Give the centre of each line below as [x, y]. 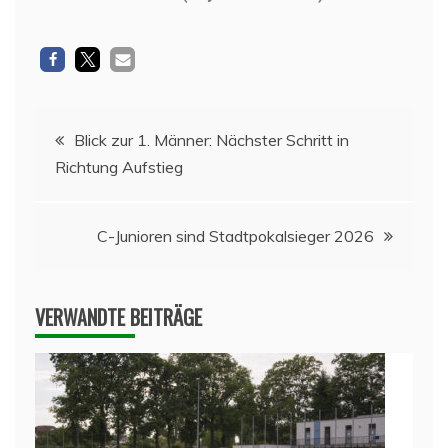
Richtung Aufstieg [119, 166]
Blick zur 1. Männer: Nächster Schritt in [211, 139]
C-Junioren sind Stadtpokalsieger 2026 [235, 235]
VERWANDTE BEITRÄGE [118, 316]
